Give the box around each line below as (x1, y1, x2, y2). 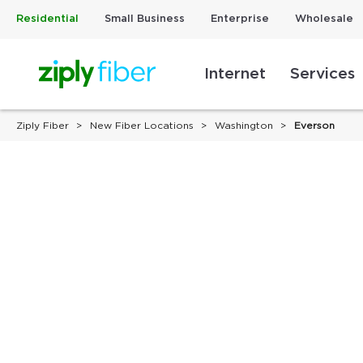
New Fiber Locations (90, 121, 194, 131)
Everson (294, 121, 335, 131)
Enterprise (211, 14, 269, 24)
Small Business (105, 14, 185, 24)
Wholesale (295, 14, 353, 24)
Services (290, 66, 355, 83)
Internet (204, 66, 266, 83)
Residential (16, 14, 79, 24)
